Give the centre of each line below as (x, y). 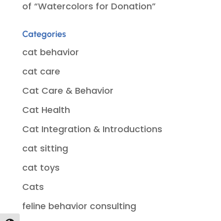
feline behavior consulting (79, 206)
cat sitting (45, 148)
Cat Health (46, 110)
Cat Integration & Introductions (92, 129)
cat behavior (50, 52)
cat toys (41, 167)
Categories (44, 34)
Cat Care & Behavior (68, 90)
